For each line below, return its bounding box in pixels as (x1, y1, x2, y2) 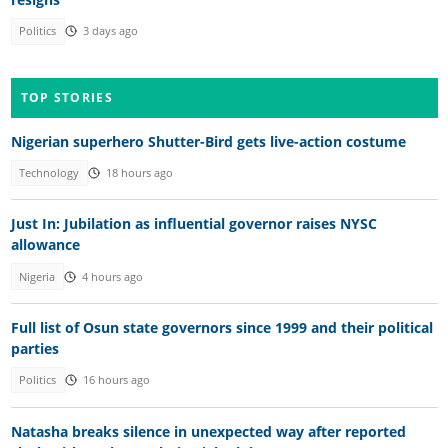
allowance (10, 235, 80, 255)
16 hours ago (82, 373, 150, 388)
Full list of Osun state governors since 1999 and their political (10, 318, 433, 338)
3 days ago (82, 24, 138, 39)
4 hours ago (81, 269, 143, 284)
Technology (19, 165, 80, 180)
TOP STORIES (20, 88, 113, 106)
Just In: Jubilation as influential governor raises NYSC (10, 214, 377, 234)
